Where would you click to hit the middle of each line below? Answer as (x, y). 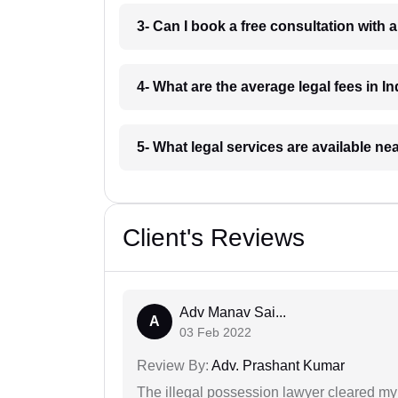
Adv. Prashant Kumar (277, 366)
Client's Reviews (214, 238)
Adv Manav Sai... (233, 313)
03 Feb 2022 (215, 333)
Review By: (173, 366)
